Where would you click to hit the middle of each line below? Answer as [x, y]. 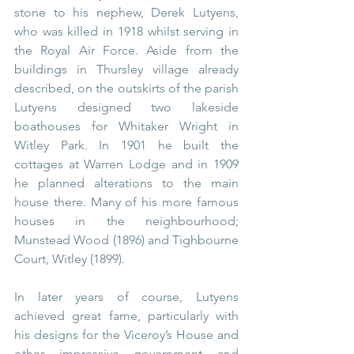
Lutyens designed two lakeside [126, 107]
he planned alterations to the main [126, 183]
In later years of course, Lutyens [126, 296]
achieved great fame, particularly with [126, 315]
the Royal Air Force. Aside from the [126, 50]
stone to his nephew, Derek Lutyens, [126, 12]
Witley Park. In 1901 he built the [126, 145]
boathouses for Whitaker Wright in [126, 126]
